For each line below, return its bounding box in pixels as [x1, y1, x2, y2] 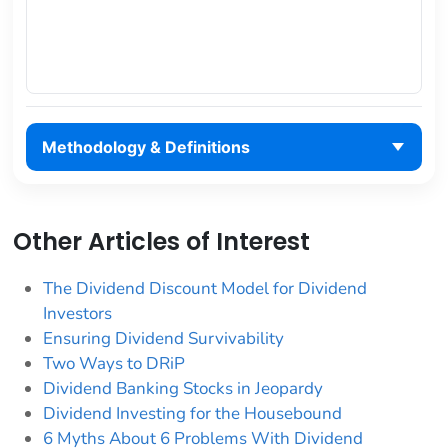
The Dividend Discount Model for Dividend [43, 276, 367, 300]
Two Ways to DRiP [43, 351, 185, 375]
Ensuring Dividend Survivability [43, 326, 284, 350]
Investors [43, 301, 112, 325]
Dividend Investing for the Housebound [43, 401, 342, 425]
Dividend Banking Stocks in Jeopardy [43, 376, 323, 400]
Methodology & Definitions [41, 137, 250, 158]
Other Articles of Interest [13, 224, 310, 258]
